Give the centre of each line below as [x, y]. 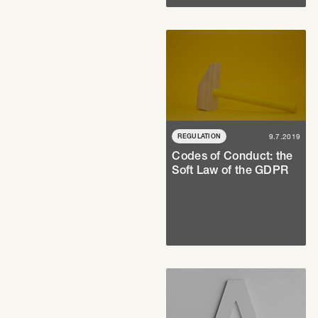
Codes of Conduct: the [232, 156]
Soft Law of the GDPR [230, 170]
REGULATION [199, 136]
